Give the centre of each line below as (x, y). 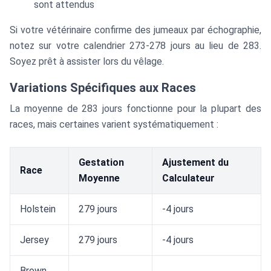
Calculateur (188, 178)
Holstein (38, 209)
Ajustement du (195, 162)
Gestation (101, 162)
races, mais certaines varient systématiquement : (114, 124)
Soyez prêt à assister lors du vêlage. (87, 61)
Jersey (34, 240)
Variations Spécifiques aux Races (103, 88)
